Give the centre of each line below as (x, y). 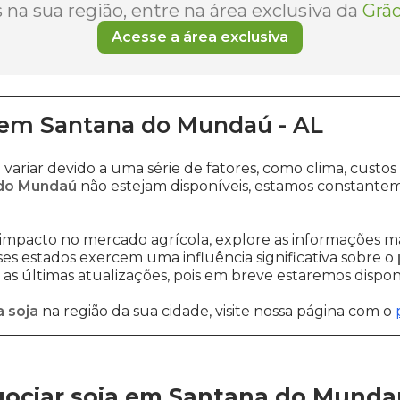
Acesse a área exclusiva (200, 37)
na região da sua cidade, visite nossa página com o (217, 311)
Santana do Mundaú (156, 125)
